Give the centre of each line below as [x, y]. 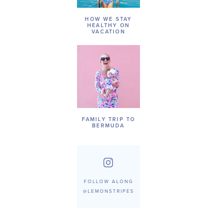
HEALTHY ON [108, 26]
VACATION [108, 32]
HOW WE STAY [108, 19]
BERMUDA [108, 126]
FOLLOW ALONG [108, 181]
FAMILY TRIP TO [108, 120]
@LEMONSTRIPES [108, 191]
